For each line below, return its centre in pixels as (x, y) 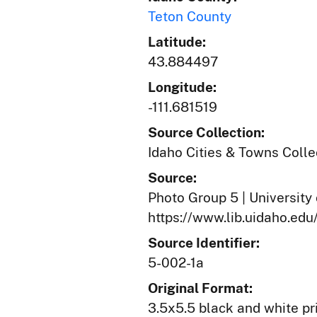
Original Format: (200, 288)
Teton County (190, 16)
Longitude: (182, 87)
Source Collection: (206, 132)
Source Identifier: (204, 243)
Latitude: (177, 42)
